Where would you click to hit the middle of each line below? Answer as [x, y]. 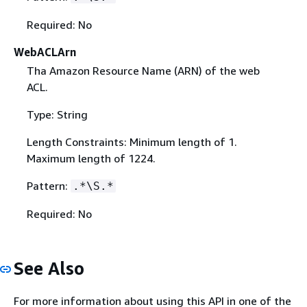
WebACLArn [45, 52]
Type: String [57, 115]
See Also [49, 269]
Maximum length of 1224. [91, 159]
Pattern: [48, 186]
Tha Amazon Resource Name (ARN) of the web [143, 71]
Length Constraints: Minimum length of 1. [132, 142]
